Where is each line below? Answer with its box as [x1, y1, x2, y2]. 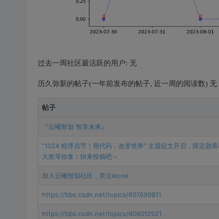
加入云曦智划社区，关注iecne [42, 172, 129, 179]
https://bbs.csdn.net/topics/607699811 [42, 191, 161, 198]
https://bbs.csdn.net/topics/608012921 [42, 210, 162, 218]
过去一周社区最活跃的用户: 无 [37, 59, 137, 67]
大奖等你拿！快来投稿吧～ [42, 153, 118, 160]
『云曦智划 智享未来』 [42, 123, 108, 131]
